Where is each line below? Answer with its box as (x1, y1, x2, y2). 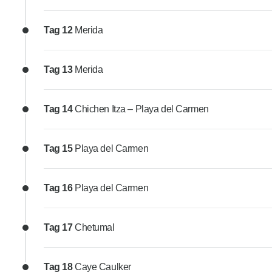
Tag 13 (44, 64, 75, 75)
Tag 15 (44, 143, 75, 154)
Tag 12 (44, 25, 75, 36)
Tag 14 (44, 104, 75, 115)
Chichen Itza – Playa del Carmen (75, 104, 209, 115)
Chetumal (75, 222, 115, 233)
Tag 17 (44, 222, 75, 233)
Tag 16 (44, 183, 75, 194)
